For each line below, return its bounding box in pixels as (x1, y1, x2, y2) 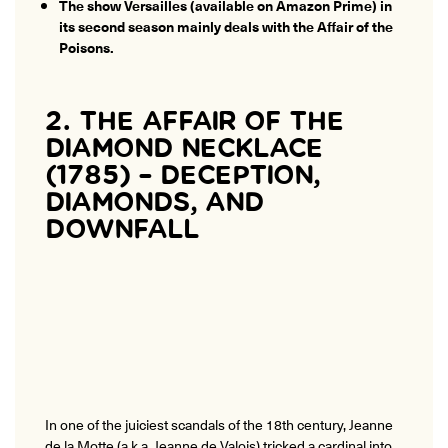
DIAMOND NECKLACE (45, 135, 323, 163)
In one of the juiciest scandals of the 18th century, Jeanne (45, 412, 393, 435)
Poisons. (59, 35, 115, 58)
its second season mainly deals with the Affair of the (59, 14, 394, 37)
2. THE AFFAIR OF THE (45, 108, 344, 136)
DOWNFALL (45, 216, 199, 244)
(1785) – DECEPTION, (45, 162, 320, 190)
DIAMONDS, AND (45, 189, 264, 217)
